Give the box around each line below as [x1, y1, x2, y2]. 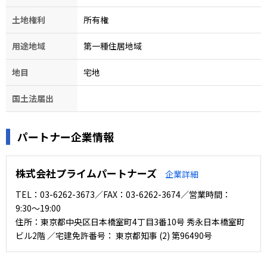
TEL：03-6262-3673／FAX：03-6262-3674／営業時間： [15, 188, 231, 200]
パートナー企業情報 [17, 129, 114, 144]
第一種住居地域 [83, 40, 142, 52]
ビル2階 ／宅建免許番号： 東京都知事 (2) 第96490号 [15, 229, 212, 241]
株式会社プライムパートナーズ [15, 166, 159, 181]
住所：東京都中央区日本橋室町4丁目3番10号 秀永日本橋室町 [15, 216, 245, 228]
